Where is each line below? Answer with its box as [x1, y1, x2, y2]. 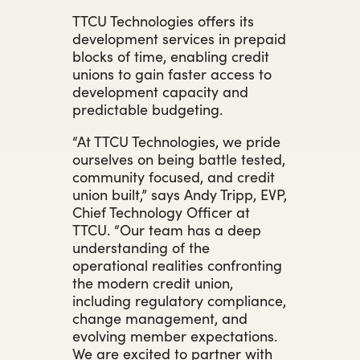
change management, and [72, 307, 247, 328]
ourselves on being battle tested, [72, 148, 285, 169]
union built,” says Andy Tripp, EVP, [72, 183, 287, 204]
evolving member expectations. [72, 325, 277, 346]
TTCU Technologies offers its [72, 10, 254, 31]
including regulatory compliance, [72, 289, 286, 310]
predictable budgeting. [72, 98, 223, 119]
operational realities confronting [72, 254, 282, 275]
